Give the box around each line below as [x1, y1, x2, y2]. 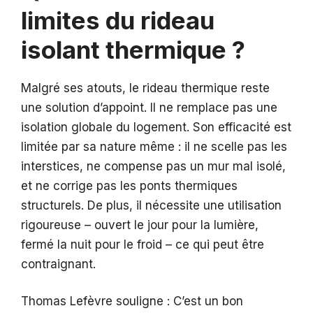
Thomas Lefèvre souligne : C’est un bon [21, 294, 243, 309]
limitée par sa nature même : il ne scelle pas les [21, 139, 287, 154]
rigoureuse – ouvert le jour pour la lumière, [21, 217, 259, 232]
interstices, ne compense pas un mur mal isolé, [21, 159, 286, 173]
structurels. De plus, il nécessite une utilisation [21, 198, 282, 212]
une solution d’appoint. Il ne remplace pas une [21, 100, 277, 115]
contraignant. [21, 256, 96, 271]
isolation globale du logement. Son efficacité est [21, 119, 291, 134]
